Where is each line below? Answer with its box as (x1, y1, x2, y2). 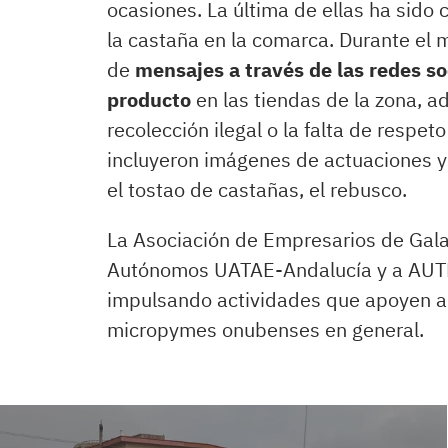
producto (107, 86, 191, 113)
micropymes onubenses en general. (107, 316, 424, 343)
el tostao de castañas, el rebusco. (107, 176, 407, 203)
